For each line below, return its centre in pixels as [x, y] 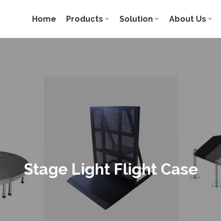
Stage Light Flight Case [110, 169]
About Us [188, 19]
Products [85, 19]
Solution [136, 19]
